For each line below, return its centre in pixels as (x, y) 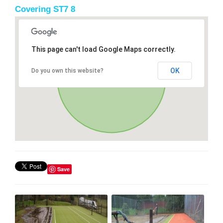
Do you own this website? (67, 70)
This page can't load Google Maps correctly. (103, 49)
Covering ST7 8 (45, 9)
